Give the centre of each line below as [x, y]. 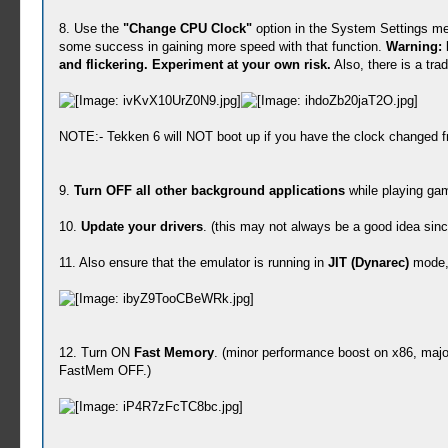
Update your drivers [141, 226]
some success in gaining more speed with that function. [222, 46]
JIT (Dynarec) [368, 262]
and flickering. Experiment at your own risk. [194, 64]
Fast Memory [173, 352]
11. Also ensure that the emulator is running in [193, 262]
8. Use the [90, 28]
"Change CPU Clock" [187, 28]
